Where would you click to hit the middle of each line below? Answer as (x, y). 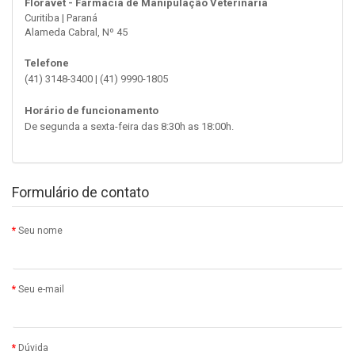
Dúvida (33, 348)
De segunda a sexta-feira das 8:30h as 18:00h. (129, 126)
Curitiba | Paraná (61, 18)
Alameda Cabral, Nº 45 (76, 32)
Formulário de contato (80, 192)
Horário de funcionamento (92, 111)
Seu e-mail (41, 289)
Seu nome (40, 231)
